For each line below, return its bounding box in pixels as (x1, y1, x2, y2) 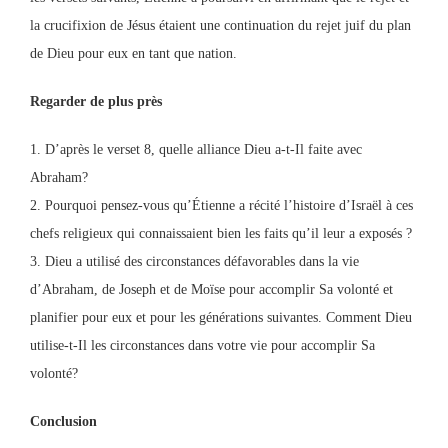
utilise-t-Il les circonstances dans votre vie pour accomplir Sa (30, 338, 375, 353)
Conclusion (30, 414, 97, 429)
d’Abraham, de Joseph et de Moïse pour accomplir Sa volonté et (30, 282, 393, 297)
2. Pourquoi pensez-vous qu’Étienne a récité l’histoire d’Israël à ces (30, 198, 413, 213)
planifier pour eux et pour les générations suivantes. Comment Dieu (30, 310, 412, 325)
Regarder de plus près (30, 94, 162, 109)
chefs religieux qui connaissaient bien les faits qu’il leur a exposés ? (30, 226, 412, 241)
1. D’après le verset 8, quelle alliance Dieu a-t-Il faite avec (30, 142, 362, 157)
